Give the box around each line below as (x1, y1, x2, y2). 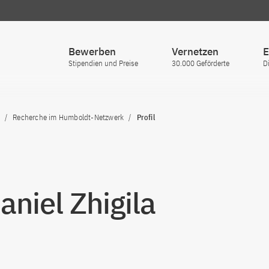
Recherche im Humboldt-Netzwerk (13, 112, 124, 122)
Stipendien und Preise (68, 58, 138, 68)
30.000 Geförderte (172, 58, 229, 68)
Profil (136, 112, 155, 122)
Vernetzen (172, 45, 219, 58)
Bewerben (68, 45, 116, 58)
